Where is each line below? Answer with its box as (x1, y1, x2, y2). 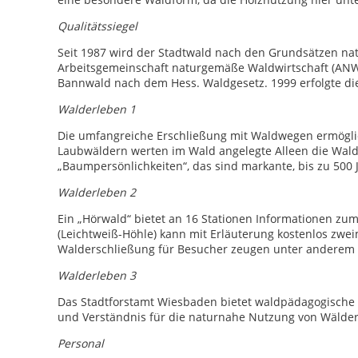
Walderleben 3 (58, 268, 136, 283)
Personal (58, 336, 104, 351)
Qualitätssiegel (58, 18, 137, 34)
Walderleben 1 (58, 101, 136, 117)
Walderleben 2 (58, 185, 136, 200)
